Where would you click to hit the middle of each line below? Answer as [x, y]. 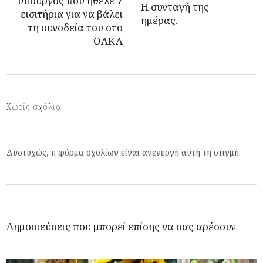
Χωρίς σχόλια [34, 106]
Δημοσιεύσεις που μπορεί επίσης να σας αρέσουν [122, 226]
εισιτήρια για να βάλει [72, 14]
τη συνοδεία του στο [75, 27]
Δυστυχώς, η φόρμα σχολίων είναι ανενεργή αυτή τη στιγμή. [124, 152]
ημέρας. [160, 20]
